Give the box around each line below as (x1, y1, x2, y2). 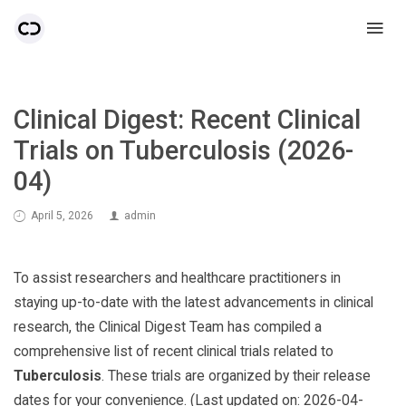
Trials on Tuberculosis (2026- (14, 134, 353, 166)
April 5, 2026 (31, 208, 93, 222)
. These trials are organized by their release (101, 366, 371, 384)
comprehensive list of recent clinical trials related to (14, 342, 333, 360)
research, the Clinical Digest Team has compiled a (14, 317, 322, 335)
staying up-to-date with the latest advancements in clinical (14, 293, 373, 311)
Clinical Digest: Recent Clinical (14, 103, 361, 135)
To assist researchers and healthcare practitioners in (14, 268, 341, 286)
